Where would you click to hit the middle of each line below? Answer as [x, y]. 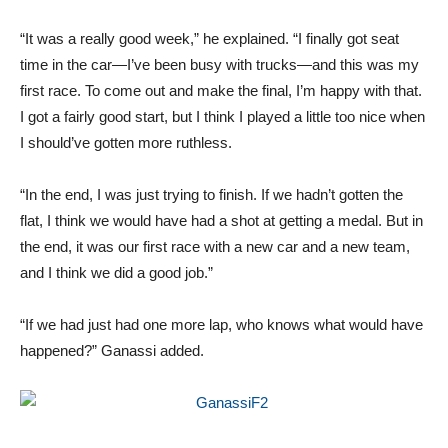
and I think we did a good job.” [116, 272]
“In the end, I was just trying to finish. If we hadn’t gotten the [211, 194]
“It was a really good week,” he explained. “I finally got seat [209, 38]
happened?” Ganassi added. [112, 350]
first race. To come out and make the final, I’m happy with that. [221, 90]
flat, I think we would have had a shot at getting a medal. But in [221, 220]
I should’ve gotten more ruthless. [126, 142]
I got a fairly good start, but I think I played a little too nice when [222, 116]
